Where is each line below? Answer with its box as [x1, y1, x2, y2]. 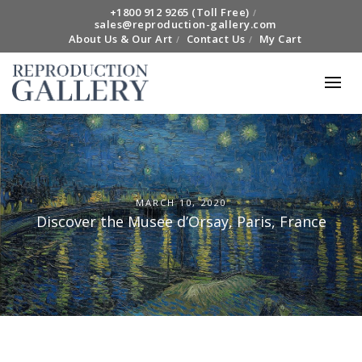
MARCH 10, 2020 [136, 196, 226, 208]
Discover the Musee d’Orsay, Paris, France [36, 212, 326, 231]
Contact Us [186, 32, 246, 47]
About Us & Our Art [68, 32, 173, 47]
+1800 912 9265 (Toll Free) [109, 5, 250, 19]
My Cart [259, 32, 302, 47]
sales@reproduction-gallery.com [94, 17, 276, 32]
